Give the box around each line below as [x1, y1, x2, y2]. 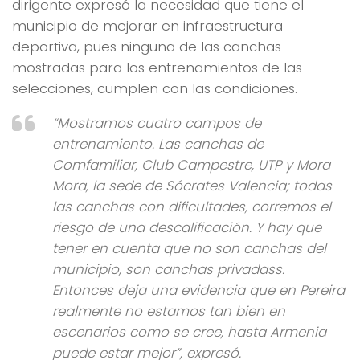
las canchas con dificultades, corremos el [52, 197, 331, 216]
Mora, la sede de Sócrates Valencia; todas [52, 176, 332, 195]
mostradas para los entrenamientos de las [12, 58, 302, 78]
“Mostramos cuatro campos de [52, 113, 261, 133]
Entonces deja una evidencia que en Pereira [52, 280, 345, 300]
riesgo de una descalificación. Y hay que [52, 218, 321, 237]
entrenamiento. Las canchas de [52, 134, 264, 153]
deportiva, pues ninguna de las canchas [12, 37, 281, 57]
